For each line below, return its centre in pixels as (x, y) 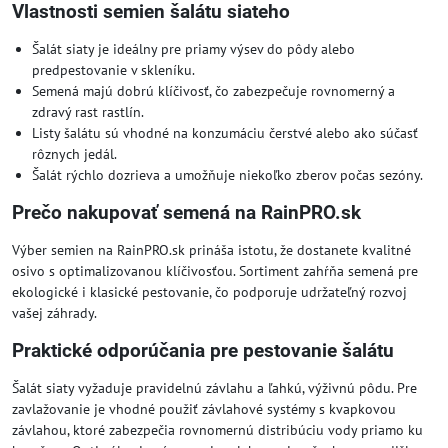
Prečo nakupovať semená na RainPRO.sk (186, 212)
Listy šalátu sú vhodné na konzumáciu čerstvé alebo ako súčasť (225, 133)
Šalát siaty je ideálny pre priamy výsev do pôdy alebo (193, 49)
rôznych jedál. (74, 154)
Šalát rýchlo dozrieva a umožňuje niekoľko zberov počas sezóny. (227, 175)
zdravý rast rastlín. (88, 112)
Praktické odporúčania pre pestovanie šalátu (203, 350)
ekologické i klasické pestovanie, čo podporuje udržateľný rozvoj (209, 292)
